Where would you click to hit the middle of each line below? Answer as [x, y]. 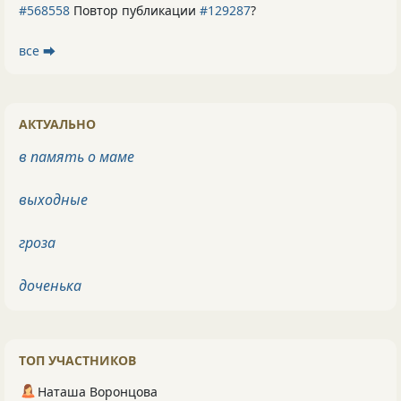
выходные [53, 200]
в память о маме [77, 157]
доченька [50, 286]
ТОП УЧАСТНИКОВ [77, 361]
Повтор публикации [135, 11]
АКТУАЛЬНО [57, 124]
